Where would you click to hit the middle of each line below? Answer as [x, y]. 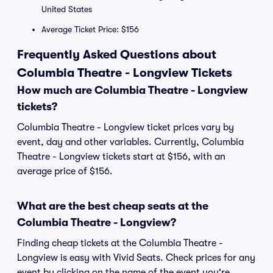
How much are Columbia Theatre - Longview [133, 90]
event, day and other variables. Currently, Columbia [130, 142]
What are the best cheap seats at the [113, 206]
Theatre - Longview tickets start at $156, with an [121, 157]
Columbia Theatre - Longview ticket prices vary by [126, 127]
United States [67, 9]
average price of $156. [65, 171]
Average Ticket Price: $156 [90, 29]
